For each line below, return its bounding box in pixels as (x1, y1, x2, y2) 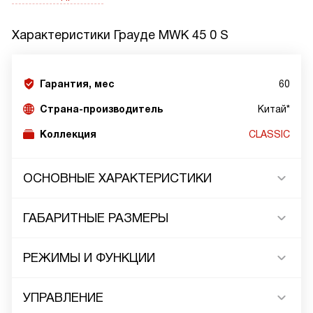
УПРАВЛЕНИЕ (23, 291, 103, 305)
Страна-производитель (40, 103, 163, 115)
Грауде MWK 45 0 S (114, 28, 228, 43)
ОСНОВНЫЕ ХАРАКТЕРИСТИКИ (23, 171, 212, 186)
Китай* (258, 103, 290, 115)
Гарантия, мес (40, 78, 115, 90)
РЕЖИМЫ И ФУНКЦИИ (23, 251, 155, 265)
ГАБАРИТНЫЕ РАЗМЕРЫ (23, 211, 168, 226)
